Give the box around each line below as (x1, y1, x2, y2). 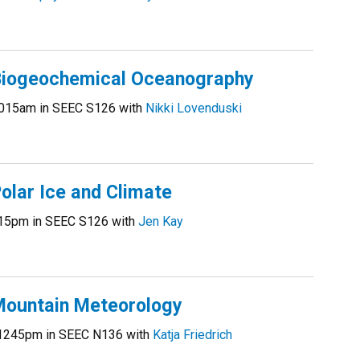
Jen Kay (138, 214, 183, 229)
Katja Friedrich (153, 327, 232, 342)
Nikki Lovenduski (145, 100, 242, 116)
